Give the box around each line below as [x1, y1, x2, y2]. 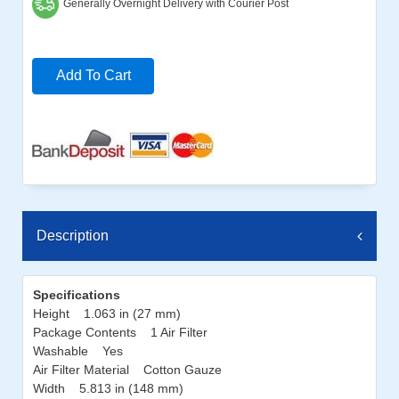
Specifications [33, 287, 120, 302]
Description [37, 227, 109, 243]
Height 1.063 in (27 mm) [33, 305, 181, 321]
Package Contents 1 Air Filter [33, 324, 208, 339]
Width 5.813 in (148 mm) [33, 380, 183, 395]
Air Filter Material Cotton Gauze [33, 362, 222, 377]
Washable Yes [33, 343, 123, 358]
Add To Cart [65, 68, 131, 84]
